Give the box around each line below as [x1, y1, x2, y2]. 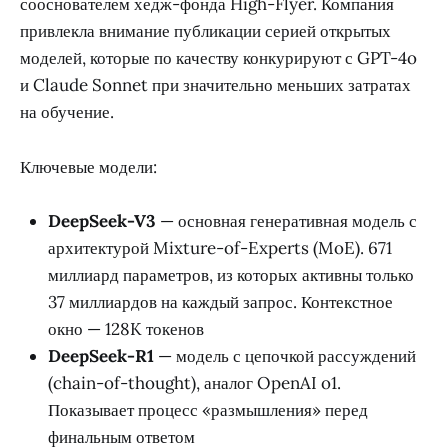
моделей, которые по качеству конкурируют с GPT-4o [20, 47, 417, 70]
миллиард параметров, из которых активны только [48, 263, 414, 286]
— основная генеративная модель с [156, 209, 417, 232]
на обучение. [20, 101, 114, 124]
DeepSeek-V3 [48, 209, 156, 232]
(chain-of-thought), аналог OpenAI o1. [48, 371, 341, 394]
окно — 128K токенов [48, 317, 204, 340]
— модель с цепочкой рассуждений [154, 344, 416, 367]
